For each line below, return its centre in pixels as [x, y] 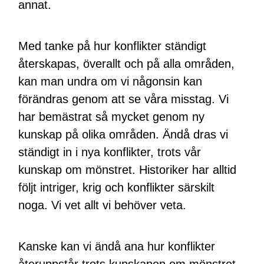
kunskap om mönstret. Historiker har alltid [128, 169]
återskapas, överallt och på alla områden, [127, 63]
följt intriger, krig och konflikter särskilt [117, 187]
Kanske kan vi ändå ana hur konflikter [117, 246]
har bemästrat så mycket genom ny [112, 116]
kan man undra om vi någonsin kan [110, 81]
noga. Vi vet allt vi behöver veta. [103, 205]
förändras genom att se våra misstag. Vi [124, 99]
